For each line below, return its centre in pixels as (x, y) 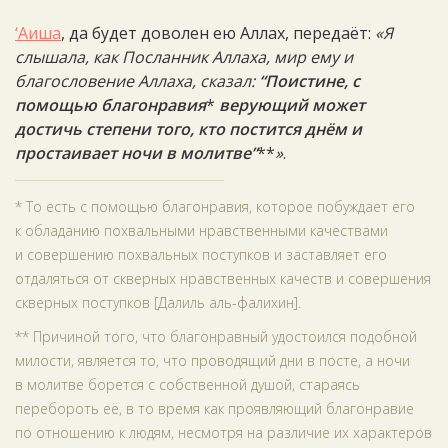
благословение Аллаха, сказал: (137, 81)
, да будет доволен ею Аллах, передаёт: (218, 33)
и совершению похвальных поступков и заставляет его (201, 254)
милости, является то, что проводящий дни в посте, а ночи (212, 360)
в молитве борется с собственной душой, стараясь (187, 384)
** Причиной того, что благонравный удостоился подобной (216, 336)
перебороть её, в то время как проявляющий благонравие (214, 408)
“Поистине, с (309, 81)
